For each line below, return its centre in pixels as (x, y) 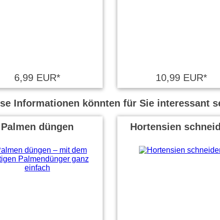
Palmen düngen (37, 127)
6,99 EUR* (37, 78)
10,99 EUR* (181, 78)
